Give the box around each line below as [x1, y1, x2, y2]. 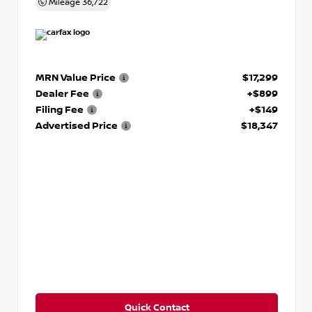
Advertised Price [36, 119, 118, 131]
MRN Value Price [36, 71, 116, 83]
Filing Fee [36, 103, 84, 115]
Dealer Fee [36, 87, 89, 99]
